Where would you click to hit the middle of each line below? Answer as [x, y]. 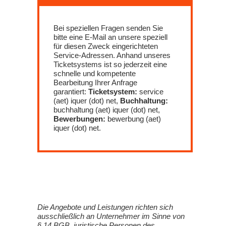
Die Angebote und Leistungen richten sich [105, 207]
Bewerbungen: [80, 119]
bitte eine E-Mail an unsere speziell [110, 37]
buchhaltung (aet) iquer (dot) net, [107, 110]
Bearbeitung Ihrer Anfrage [95, 82]
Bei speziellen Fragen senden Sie [108, 28]
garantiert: [71, 92]
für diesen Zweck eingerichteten [106, 46]
